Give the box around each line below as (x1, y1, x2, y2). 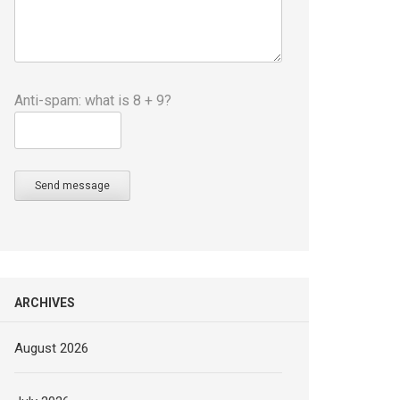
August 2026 (14, 339, 89, 356)
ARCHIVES (14, 295, 76, 310)
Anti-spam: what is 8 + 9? (14, 91, 172, 109)
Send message (35, 179, 111, 192)
